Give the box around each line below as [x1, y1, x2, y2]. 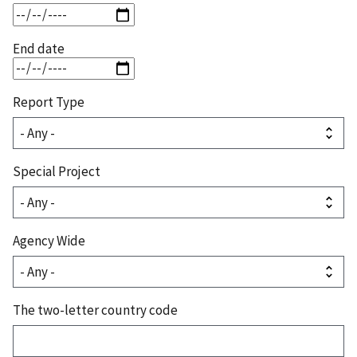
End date [13, 39, 65, 57]
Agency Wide [13, 231, 85, 249]
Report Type [13, 92, 84, 111]
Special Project [13, 162, 100, 180]
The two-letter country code [13, 300, 178, 319]
